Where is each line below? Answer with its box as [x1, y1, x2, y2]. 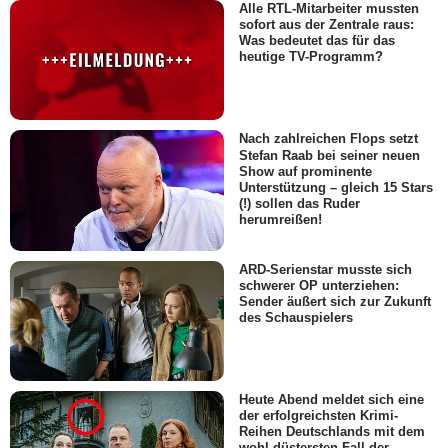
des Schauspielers [239, 310, 353, 326]
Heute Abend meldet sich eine [239, 392, 424, 408]
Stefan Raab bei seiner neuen [239, 147, 420, 163]
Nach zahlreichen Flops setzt [239, 131, 418, 147]
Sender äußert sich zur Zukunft [239, 294, 431, 310]
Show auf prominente [239, 163, 372, 179]
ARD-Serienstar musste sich [239, 261, 412, 277]
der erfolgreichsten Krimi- [239, 408, 398, 424]
